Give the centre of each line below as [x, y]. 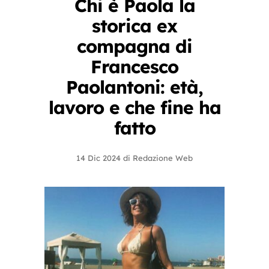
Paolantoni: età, [134, 87]
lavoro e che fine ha [134, 107]
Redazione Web [163, 158]
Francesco [134, 67]
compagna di [134, 46]
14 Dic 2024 [98, 158]
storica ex [134, 26]
